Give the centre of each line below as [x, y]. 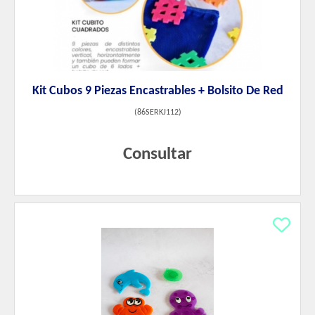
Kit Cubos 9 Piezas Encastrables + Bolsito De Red [157, 91]
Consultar [157, 155]
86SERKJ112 [157, 113]
